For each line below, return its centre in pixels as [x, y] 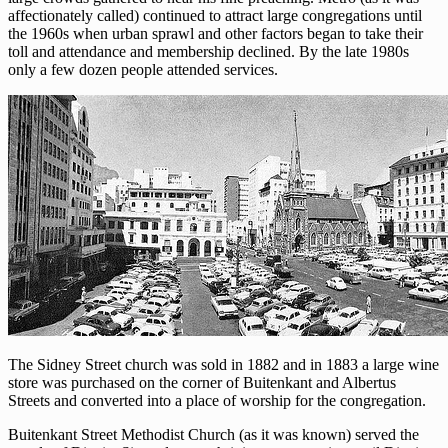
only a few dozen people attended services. [143, 69]
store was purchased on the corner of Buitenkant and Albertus [202, 382]
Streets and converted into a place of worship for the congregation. [217, 400]
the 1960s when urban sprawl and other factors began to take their [215, 33]
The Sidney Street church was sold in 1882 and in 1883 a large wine [223, 364]
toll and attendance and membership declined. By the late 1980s [208, 51]
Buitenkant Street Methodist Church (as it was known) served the [213, 434]
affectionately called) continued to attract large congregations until [215, 15]
